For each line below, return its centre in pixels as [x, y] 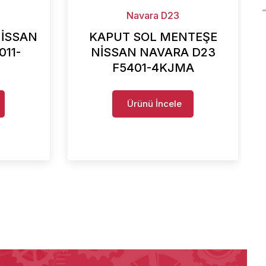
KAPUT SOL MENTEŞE [153, 37]
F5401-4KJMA [153, 67]
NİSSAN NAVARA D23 [153, 52]
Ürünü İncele [155, 103]
